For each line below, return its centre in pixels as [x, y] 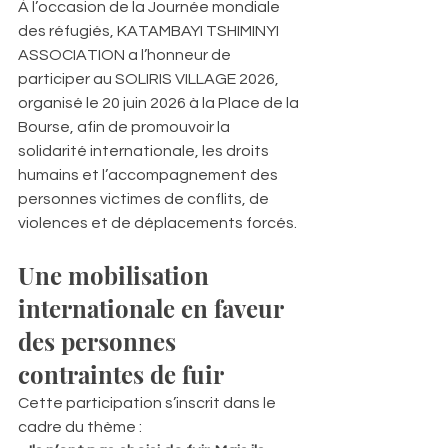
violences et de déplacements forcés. [157, 222]
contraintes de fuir [121, 373]
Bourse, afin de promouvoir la [125, 126]
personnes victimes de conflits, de [145, 198]
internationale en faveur [153, 307]
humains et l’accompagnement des [149, 174]
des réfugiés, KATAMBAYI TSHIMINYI [150, 30]
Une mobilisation [116, 274]
